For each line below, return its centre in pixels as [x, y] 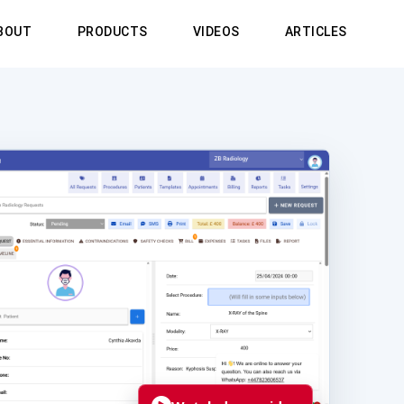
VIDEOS [216, 32]
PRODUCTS [113, 32]
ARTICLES [316, 32]
